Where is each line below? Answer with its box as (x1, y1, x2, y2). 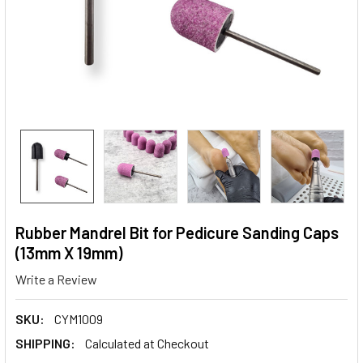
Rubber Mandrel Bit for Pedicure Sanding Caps (15, 223, 339, 242)
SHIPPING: (15, 335, 75, 351)
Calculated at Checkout (85, 335, 209, 351)
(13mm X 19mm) (15, 243, 122, 263)
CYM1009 (54, 310, 103, 327)
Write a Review (15, 271, 97, 287)
